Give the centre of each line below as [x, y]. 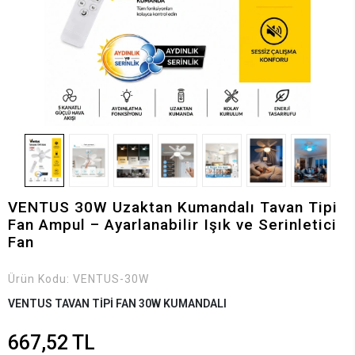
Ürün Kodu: [40, 279]
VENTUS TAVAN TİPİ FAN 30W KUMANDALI [117, 303]
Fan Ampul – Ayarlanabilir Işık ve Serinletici [172, 224]
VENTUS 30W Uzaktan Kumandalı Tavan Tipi [173, 207]
